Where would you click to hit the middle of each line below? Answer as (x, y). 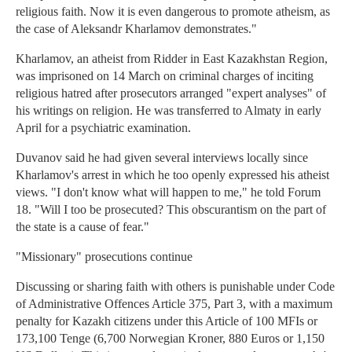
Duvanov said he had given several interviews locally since (162, 158)
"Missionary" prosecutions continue (104, 257)
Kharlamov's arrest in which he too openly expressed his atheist (172, 175)
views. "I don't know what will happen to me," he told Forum (168, 192)
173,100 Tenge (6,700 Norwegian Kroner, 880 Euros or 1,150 (170, 339)
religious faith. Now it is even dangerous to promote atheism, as (173, 12)
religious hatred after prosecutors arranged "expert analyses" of (171, 93)
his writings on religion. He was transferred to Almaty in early (169, 111)
